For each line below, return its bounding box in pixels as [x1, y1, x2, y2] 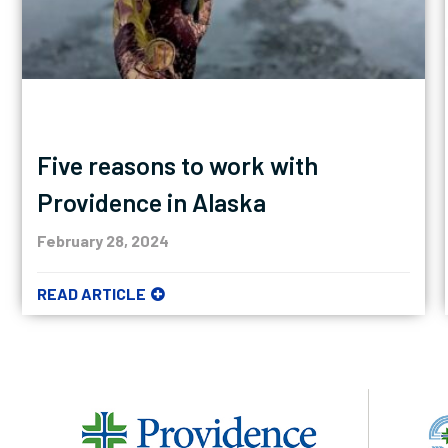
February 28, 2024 [36, 231, 169, 251]
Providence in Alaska [36, 187, 266, 218]
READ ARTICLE [36, 284, 146, 304]
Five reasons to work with [36, 150, 318, 181]
